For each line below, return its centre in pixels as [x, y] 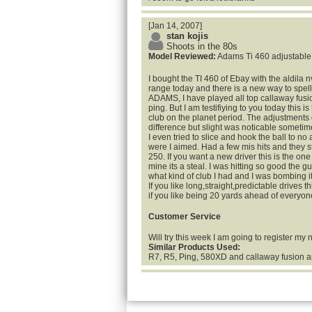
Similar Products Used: [194, 247]
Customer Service [185, 217]
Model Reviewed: [182, 56]
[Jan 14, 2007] [175, 26]
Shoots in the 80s [202, 46]
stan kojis [187, 36]
